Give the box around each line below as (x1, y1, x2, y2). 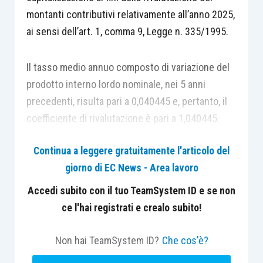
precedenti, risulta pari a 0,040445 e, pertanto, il (26, 95, 227, 107)
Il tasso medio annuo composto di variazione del (26, 60, 230, 73)
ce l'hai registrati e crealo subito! (61, 202, 202, 214)
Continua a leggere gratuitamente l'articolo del (33, 145, 230, 157)
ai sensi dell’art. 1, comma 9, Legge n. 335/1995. (26, 25, 228, 38)
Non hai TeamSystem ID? (55, 234, 159, 247)
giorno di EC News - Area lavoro (65, 162, 198, 174)
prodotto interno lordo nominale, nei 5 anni (26, 77, 205, 90)
